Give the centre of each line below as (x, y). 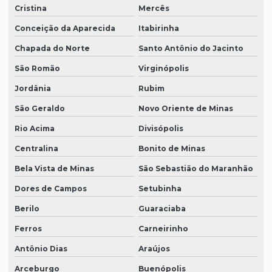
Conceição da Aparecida (65, 29)
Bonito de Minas (172, 149)
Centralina (36, 149)
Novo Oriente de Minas (185, 109)
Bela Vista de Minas (54, 169)
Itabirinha (158, 29)
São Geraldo (40, 109)
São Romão (37, 69)
